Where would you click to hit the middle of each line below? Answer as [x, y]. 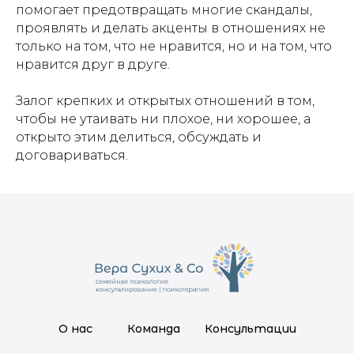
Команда [154, 329]
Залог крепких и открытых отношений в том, [165, 101]
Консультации [250, 329]
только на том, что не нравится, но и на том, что [174, 47]
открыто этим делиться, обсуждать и [139, 137]
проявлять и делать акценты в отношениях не [171, 28]
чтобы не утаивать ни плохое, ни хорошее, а [163, 119]
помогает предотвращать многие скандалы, [164, 10]
